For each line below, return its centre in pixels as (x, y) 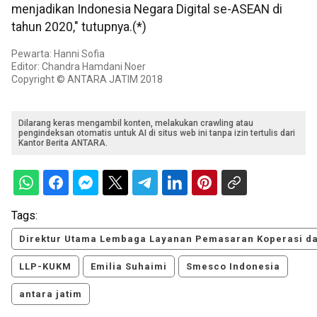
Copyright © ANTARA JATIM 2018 (87, 80)
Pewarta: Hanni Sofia (58, 54)
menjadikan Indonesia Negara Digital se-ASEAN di (147, 10)
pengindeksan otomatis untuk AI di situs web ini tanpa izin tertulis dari (157, 133)
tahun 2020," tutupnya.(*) (79, 27)
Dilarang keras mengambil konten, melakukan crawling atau (136, 123)
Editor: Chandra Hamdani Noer (79, 67)
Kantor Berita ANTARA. (63, 143)
